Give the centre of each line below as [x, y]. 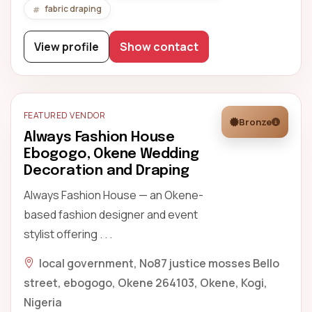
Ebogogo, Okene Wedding [111, 154]
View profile [67, 47]
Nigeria [43, 302]
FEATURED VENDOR [65, 115]
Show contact [159, 47]
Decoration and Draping [107, 171]
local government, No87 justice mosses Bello [159, 263]
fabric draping [73, 9]
